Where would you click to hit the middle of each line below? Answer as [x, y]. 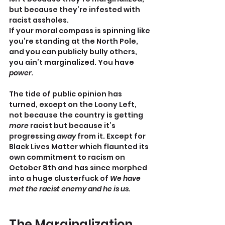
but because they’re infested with [75, 10]
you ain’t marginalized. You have [72, 63]
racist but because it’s [73, 126]
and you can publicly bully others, [74, 52]
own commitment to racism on [68, 157]
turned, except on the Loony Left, [74, 105]
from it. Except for [112, 136]
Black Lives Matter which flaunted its [80, 147]
